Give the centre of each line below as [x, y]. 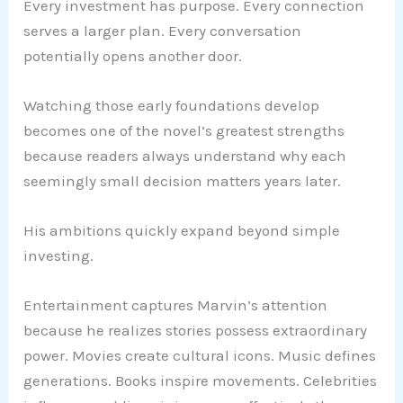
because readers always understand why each [185, 155]
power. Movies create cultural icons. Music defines [200, 356]
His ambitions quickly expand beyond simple [182, 230]
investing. [59, 255]
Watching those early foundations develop [172, 105]
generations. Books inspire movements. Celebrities [201, 381]
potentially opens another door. [133, 55]
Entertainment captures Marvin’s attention [176, 305]
